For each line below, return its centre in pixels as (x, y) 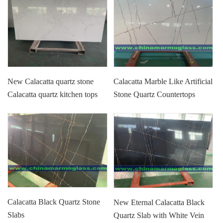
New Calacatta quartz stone (51, 81)
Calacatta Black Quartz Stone (54, 202)
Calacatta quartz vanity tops (51, 107)
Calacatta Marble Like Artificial (163, 81)
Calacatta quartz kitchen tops (53, 94)
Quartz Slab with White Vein (159, 215)
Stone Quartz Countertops (155, 94)
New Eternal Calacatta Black (159, 202)
